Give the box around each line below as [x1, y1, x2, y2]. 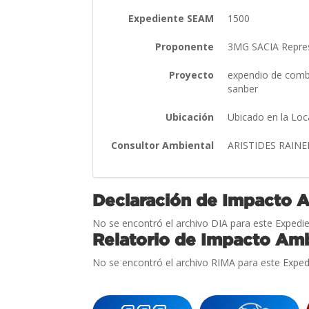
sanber [228, 81, 261, 95]
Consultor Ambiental [111, 138, 215, 152]
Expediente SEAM [128, 11, 215, 25]
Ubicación [166, 110, 215, 123]
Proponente [155, 39, 215, 53]
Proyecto [169, 68, 215, 81]
